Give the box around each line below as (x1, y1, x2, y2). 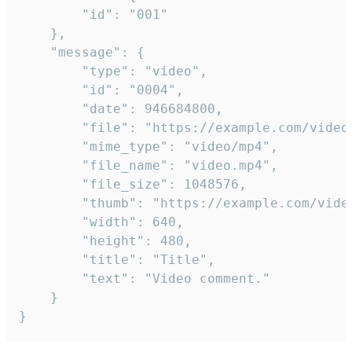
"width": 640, (19, 214, 82, 230)
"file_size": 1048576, (19, 177, 82, 192)
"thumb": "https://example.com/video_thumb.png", (19, 196, 82, 211)
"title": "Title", (19, 252, 82, 268)
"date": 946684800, (19, 101, 82, 117)
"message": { (19, 45, 50, 60)
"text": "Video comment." (19, 271, 82, 287)
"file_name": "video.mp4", (19, 158, 82, 174)
